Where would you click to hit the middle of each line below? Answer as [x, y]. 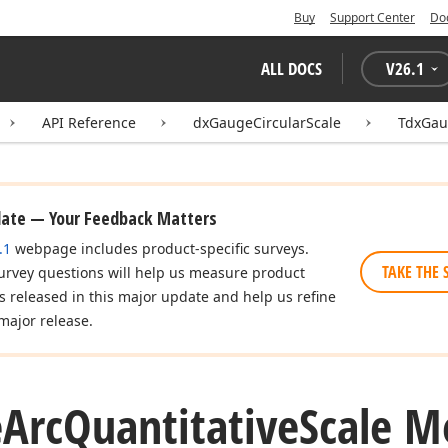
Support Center [372, 17]
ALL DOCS [291, 68]
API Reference [89, 122]
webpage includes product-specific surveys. [160, 248]
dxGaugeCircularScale [267, 122]
